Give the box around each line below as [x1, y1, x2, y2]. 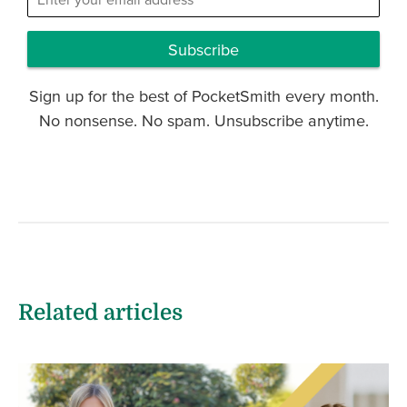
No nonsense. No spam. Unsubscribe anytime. [38, 110, 369, 130]
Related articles [18, 299, 183, 325]
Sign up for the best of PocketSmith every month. [28, 85, 379, 105]
